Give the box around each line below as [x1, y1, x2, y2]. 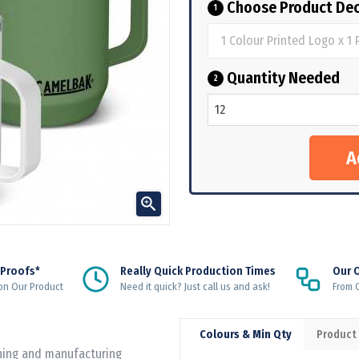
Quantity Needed [224, 67, 340, 87]
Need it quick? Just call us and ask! [119, 280, 270, 292]
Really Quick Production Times [119, 264, 276, 278]
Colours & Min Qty [200, 327, 292, 341]
